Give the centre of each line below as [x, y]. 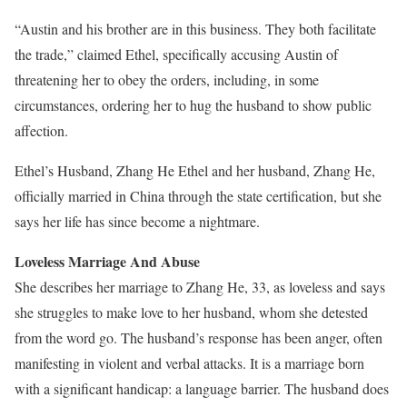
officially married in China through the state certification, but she [198, 196]
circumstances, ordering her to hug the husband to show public [193, 105]
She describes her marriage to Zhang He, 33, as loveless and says [200, 287]
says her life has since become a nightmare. [137, 221]
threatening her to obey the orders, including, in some [167, 79]
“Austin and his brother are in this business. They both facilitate [195, 29]
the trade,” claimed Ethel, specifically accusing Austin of [176, 54]
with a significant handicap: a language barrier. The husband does [202, 388]
